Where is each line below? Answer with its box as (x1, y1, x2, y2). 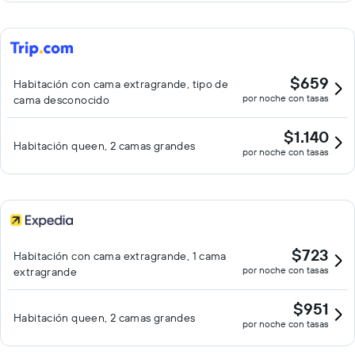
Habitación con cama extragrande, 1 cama (13, 249, 227, 263)
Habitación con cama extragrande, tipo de (13, 77, 229, 91)
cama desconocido (13, 93, 110, 107)
